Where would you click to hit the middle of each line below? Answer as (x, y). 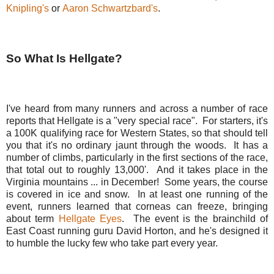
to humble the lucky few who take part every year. (112, 243)
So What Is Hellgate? (64, 58)
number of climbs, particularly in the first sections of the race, (137, 157)
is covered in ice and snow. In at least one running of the (137, 194)
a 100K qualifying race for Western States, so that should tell (137, 133)
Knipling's (28, 8)
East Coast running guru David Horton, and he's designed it (137, 231)
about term (32, 218)
